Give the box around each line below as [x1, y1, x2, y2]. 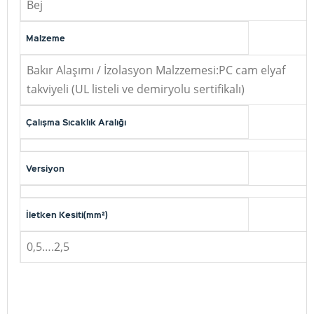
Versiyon [26, 163, 64, 174]
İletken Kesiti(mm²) [26, 209, 108, 220]
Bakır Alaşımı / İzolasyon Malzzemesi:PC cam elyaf [27, 62, 285, 78]
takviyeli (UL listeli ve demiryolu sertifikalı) [27, 81, 245, 97]
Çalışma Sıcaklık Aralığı [26, 116, 126, 128]
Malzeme [26, 32, 65, 43]
